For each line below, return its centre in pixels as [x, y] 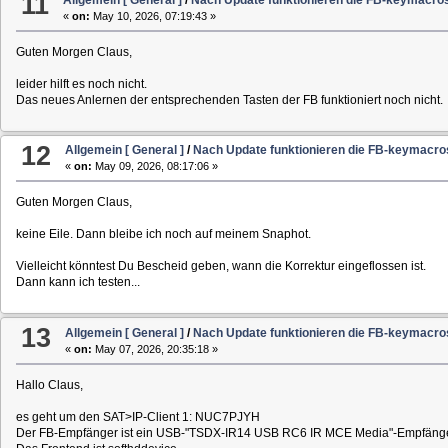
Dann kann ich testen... [77, 282]
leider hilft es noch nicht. [81, 83]
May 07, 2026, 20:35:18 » [155, 348]
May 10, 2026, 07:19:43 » [153, 15]
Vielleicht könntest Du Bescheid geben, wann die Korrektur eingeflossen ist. [220, 266]
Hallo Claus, [49, 384]
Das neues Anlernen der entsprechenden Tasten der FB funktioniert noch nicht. [229, 99]
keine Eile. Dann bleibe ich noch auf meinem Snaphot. [163, 234]
